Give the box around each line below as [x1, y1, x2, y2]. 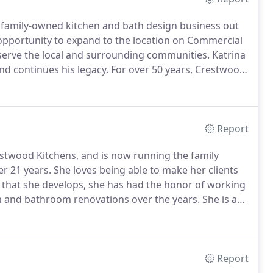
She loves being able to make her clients [51, 163, 238, 177]
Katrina [210, 48, 246, 62]
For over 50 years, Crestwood [108, 63, 246, 76]
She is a [200, 193, 237, 206]
